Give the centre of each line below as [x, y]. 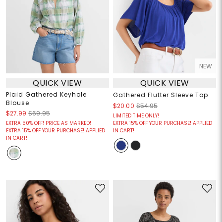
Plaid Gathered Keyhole [46, 95]
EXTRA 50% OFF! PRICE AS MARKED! [48, 123]
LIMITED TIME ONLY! [136, 116]
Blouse [17, 103]
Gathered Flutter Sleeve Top [161, 95]
